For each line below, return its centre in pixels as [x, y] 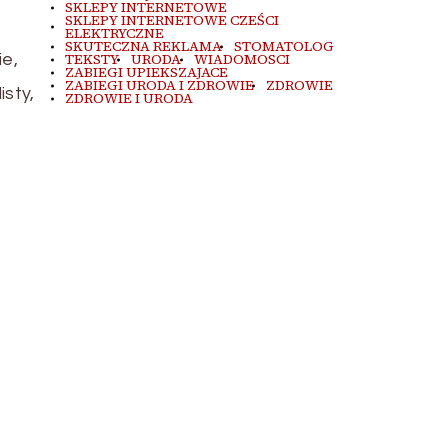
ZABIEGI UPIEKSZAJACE [146, 72]
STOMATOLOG [284, 46]
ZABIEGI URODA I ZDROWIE [159, 85]
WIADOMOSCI [241, 59]
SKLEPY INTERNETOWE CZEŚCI [171, 20]
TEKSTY [91, 59]
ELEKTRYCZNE [114, 33]
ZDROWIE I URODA [128, 98]
